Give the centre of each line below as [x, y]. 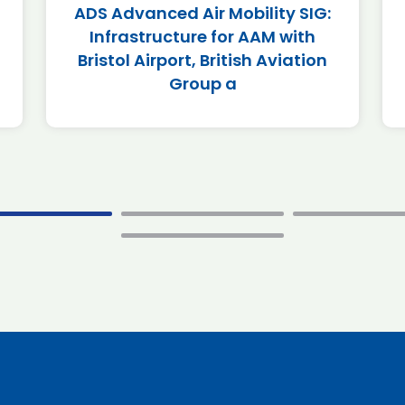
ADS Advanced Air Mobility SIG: [202, 13]
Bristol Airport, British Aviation [202, 60]
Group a [202, 84]
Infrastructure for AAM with [202, 37]
